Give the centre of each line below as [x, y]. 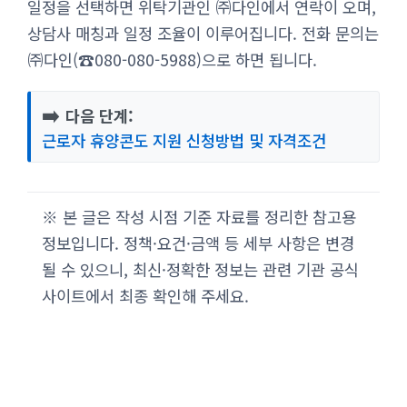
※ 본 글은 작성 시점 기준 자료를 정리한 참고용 [199, 216]
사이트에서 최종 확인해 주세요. [145, 295]
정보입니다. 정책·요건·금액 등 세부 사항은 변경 [198, 243]
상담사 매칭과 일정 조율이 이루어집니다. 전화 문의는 [203, 33]
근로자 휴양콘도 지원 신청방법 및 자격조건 [184, 140]
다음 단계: [97, 115]
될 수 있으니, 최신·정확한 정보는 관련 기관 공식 [200, 269]
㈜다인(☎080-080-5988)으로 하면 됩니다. [172, 59]
